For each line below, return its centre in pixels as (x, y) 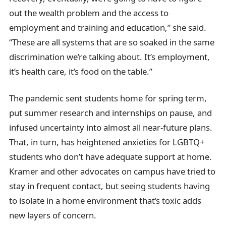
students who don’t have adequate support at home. (111, 156)
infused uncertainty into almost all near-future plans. (111, 127)
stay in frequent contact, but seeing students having (110, 186)
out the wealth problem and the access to (89, 13)
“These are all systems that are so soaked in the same (112, 42)
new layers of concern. (53, 215)
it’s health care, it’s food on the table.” (81, 72)
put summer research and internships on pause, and (111, 112)
